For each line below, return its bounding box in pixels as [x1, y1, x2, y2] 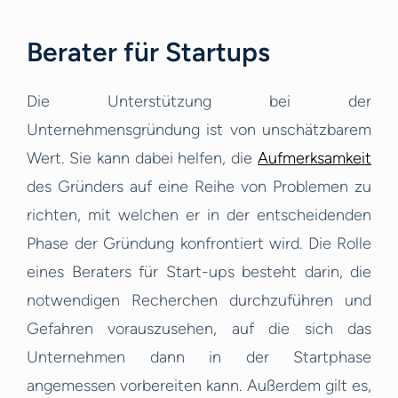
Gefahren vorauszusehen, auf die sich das [27, 319, 371, 339]
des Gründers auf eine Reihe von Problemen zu [27, 177, 371, 197]
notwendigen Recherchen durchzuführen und [27, 291, 371, 311]
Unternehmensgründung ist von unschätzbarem [27, 120, 371, 140]
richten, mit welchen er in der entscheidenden [27, 205, 371, 226]
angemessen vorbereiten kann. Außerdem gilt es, [27, 376, 371, 396]
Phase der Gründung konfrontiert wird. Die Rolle [27, 234, 371, 254]
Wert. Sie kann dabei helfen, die [27, 148, 258, 169]
